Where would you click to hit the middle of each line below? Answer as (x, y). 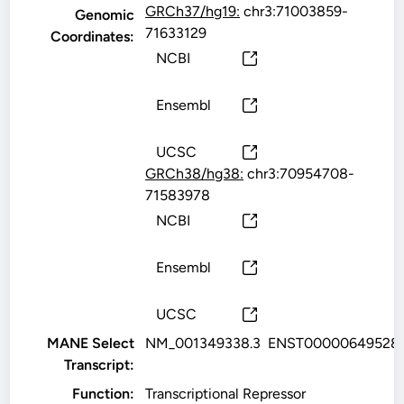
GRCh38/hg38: (195, 174)
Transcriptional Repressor (226, 394)
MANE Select (91, 343)
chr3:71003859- (294, 11)
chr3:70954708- (299, 174)
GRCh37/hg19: (193, 11)
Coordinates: (93, 37)
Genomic (105, 15)
